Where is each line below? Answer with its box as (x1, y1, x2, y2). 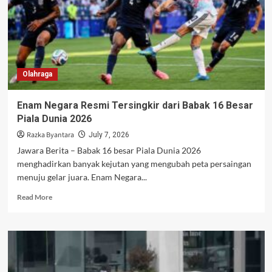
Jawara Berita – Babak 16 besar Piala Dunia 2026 (16, 145, 201, 156)
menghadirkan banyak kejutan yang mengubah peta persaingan (16, 158, 251, 169)
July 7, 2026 (88, 131, 129, 140)
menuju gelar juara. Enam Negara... (16, 172, 147, 183)
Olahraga (22, 70, 52, 79)
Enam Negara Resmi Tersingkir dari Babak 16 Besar (16, 100, 253, 112)
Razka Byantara (26, 130, 74, 141)
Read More (16, 192, 52, 202)
